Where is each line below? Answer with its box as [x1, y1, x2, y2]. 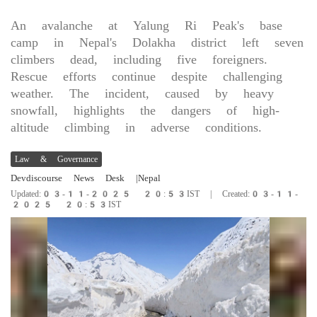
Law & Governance [15, 154, 98, 165]
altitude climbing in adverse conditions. [11, 120, 262, 135]
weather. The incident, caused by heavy [11, 86, 274, 101]
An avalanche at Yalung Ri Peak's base [11, 18, 282, 33]
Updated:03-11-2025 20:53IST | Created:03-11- [11, 189, 298, 200]
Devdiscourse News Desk [11, 173, 125, 184]
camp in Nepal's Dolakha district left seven [11, 35, 304, 50]
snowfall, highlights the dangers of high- [11, 103, 279, 118]
